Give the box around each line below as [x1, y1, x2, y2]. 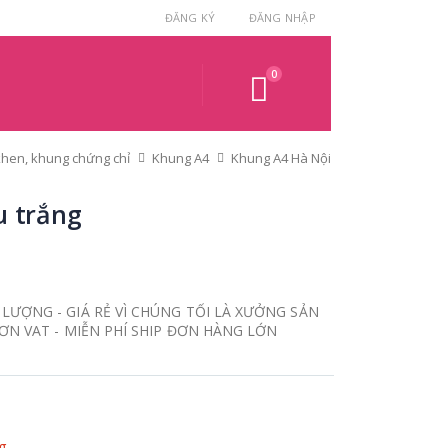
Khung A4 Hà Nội [231, 148, 331, 167]
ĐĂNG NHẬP [248, 10, 316, 25]
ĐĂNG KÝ [164, 10, 216, 25]
